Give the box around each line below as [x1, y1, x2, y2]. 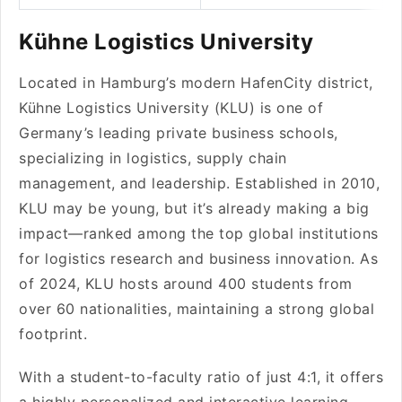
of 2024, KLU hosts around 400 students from [19, 275, 353, 293]
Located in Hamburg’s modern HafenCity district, [19, 74, 373, 92]
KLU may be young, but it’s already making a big [19, 199, 370, 217]
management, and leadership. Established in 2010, [19, 174, 380, 192]
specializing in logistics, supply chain [19, 149, 287, 167]
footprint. [19, 325, 87, 343]
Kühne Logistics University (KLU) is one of [19, 99, 323, 117]
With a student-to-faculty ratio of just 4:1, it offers [19, 368, 383, 386]
